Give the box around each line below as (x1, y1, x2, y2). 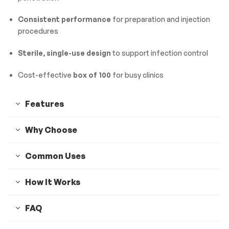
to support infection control (110, 49, 208, 58)
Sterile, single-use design (17, 49, 111, 58)
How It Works (25, 176, 80, 187)
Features (25, 98, 64, 109)
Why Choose (25, 124, 77, 135)
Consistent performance (17, 15, 111, 24)
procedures (17, 27, 58, 36)
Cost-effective (17, 71, 73, 80)
